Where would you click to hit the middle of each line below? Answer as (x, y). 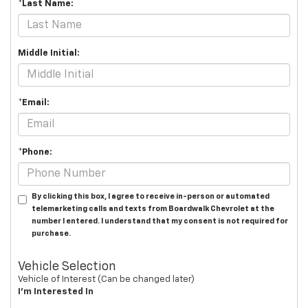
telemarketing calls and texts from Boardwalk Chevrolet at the (153, 209)
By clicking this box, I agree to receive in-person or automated (151, 197)
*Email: (34, 103)
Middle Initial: (49, 54)
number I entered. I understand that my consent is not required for (160, 221)
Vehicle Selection (67, 267)
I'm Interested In (56, 292)
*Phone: (35, 153)
